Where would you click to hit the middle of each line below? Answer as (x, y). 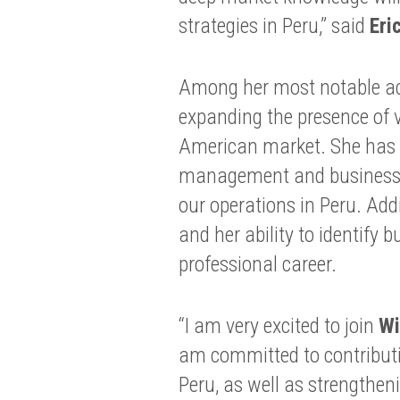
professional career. (257, 264)
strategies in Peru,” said (274, 26)
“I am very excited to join (278, 325)
